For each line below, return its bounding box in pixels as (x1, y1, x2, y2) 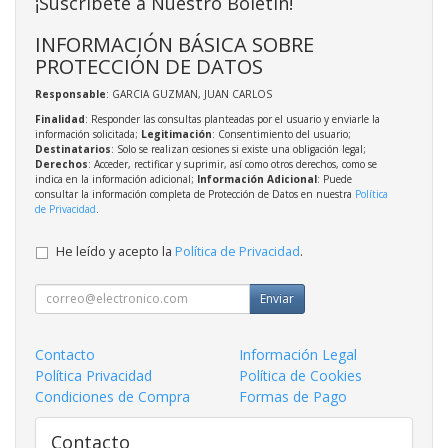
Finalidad (35, 111, 85, 126)
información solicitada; (35, 126, 141, 141)
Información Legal (239, 344, 357, 364)
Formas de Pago (239, 386, 347, 406)
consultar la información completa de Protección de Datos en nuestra (35, 186, 355, 201)
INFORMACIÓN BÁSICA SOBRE (35, 29, 314, 58)
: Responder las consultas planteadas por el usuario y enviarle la (85, 111, 380, 126)
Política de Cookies (239, 365, 362, 385)
